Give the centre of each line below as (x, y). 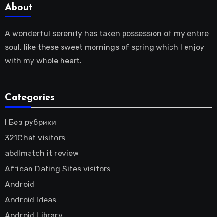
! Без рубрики (31, 122)
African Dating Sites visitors (58, 169)
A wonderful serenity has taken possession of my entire (107, 33)
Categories (30, 98)
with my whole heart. (43, 61)
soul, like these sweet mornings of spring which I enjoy (104, 47)
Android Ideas (31, 200)
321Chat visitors (35, 138)
